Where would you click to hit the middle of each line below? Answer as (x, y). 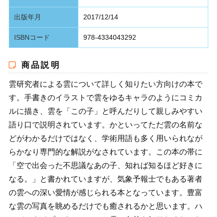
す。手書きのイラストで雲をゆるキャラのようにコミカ (105, 97)
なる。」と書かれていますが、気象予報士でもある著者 (105, 179)
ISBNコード (32, 38)
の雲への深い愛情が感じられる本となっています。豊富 (105, 192)
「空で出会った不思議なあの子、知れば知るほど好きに (105, 165)
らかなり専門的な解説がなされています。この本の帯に (105, 152)
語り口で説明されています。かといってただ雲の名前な (105, 124)
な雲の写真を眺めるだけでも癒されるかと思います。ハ (105, 206)
